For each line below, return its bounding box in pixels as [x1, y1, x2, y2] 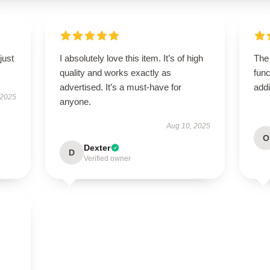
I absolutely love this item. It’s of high [59, 53, 203, 63]
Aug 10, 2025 [166, 122, 211, 130]
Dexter [83, 143, 110, 152]
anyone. [59, 96, 91, 107]
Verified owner [83, 154, 131, 163]
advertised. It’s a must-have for [59, 82, 181, 92]
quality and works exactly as [59, 67, 171, 78]
